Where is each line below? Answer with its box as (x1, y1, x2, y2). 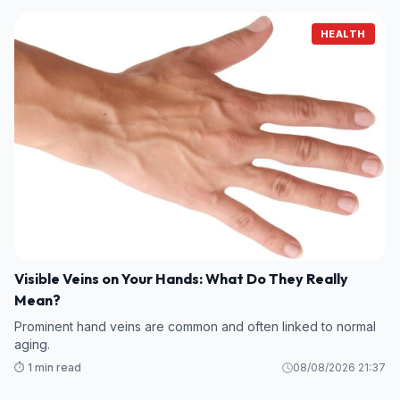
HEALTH (320, 28, 366, 41)
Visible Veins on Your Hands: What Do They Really (14, 270, 348, 288)
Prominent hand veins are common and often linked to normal (14, 319, 376, 335)
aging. (14, 337, 50, 353)
